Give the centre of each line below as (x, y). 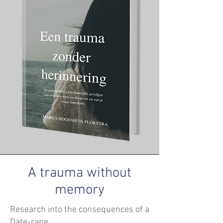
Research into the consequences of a (80, 210)
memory (80, 190)
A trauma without (80, 173)
